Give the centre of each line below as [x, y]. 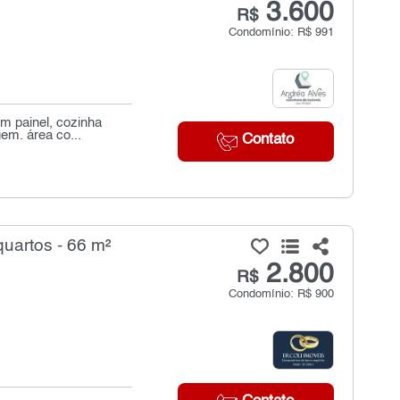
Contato [266, 140]
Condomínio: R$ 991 [281, 33]
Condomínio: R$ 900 [281, 295]
